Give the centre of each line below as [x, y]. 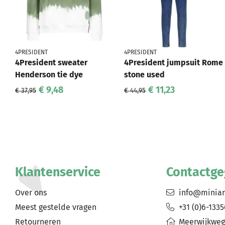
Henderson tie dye [49, 75]
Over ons [31, 193]
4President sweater [51, 63]
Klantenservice [58, 172]
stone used [145, 75]
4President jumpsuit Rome [174, 63]
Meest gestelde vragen [56, 207]
